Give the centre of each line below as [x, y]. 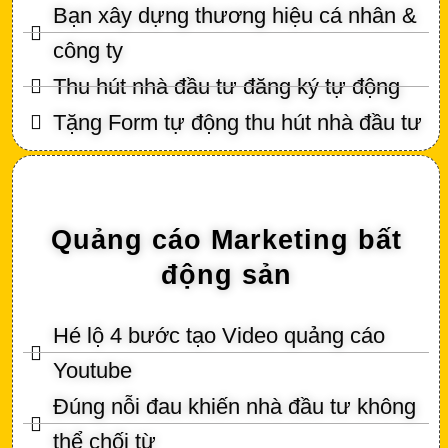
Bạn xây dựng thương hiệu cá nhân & [235, 15]
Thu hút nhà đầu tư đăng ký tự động [226, 86]
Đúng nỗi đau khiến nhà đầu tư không [234, 406]
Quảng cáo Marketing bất [226, 239]
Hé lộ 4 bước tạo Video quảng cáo [219, 335]
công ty [88, 50]
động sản [226, 274]
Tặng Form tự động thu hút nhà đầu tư [237, 122]
